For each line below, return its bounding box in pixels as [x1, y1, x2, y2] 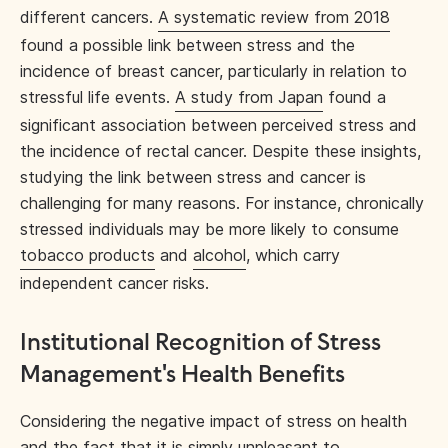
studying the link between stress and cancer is [20, 167, 366, 187]
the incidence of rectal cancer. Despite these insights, [20, 141, 421, 161]
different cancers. [20, 7, 158, 27]
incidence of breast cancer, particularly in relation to [20, 61, 407, 81]
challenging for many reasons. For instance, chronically [20, 193, 424, 213]
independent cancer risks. [20, 273, 209, 293]
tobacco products [20, 245, 155, 265]
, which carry [246, 245, 340, 265]
